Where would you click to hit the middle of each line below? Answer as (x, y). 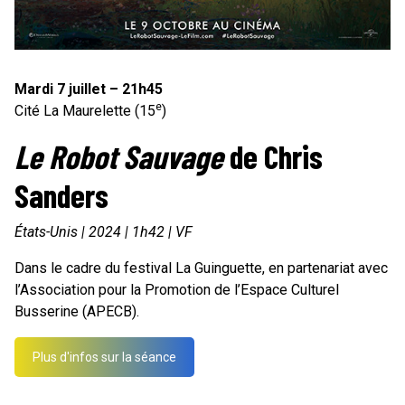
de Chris (273, 156)
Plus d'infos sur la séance (104, 358)
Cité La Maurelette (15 (85, 111)
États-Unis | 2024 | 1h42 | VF (104, 232)
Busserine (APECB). (77, 312)
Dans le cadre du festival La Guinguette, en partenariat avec (201, 268)
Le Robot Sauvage (119, 156)
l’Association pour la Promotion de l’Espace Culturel (177, 290)
